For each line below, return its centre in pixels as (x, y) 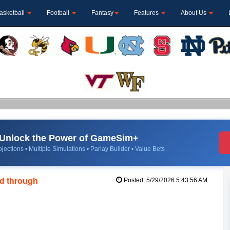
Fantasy (102, 13)
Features (147, 13)
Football (59, 13)
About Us (194, 13)
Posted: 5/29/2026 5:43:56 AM (165, 180)
